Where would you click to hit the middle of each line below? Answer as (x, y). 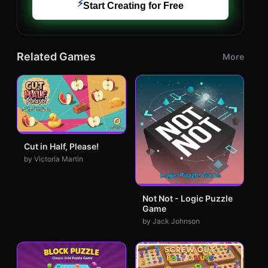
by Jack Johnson (171, 221)
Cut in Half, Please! (61, 147)
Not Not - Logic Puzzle (187, 198)
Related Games (56, 57)
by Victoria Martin (54, 159)
